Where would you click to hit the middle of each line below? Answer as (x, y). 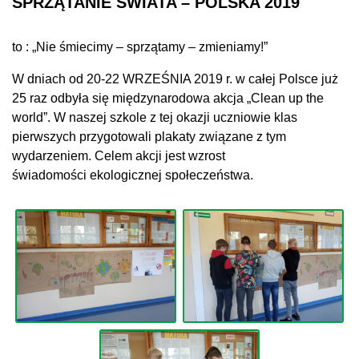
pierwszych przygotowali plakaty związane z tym (149, 137)
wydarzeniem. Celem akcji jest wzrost (119, 156)
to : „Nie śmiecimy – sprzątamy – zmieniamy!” (140, 47)
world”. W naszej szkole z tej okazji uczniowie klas (155, 117)
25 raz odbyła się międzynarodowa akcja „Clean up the (168, 98)
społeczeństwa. (209, 175)
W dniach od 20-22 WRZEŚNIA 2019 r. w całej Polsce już (175, 79)
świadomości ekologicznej (87, 175)
